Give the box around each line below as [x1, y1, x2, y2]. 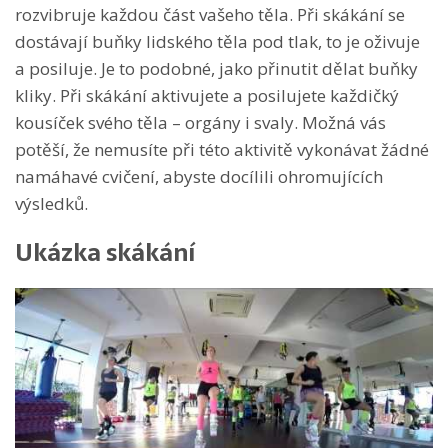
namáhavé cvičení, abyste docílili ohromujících [15, 164, 383, 188]
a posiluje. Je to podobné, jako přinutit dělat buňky [15, 56, 418, 80]
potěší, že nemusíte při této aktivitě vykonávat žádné [15, 137, 429, 161]
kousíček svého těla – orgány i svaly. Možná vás [15, 110, 386, 134]
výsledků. [15, 191, 88, 215]
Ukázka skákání [15, 232, 195, 272]
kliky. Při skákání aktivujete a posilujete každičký [15, 83, 399, 107]
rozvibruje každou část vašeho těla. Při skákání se [15, 2, 405, 26]
